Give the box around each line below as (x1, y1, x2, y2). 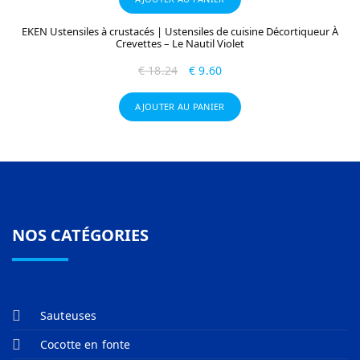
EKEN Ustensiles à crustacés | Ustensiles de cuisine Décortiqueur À (22, 24, 338, 39)
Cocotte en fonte (40, 337, 131, 352)
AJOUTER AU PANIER (135, 100, 225, 112)
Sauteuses (40, 308, 97, 323)
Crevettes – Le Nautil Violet (116, 36, 244, 51)
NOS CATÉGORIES (12, 224, 149, 246)
